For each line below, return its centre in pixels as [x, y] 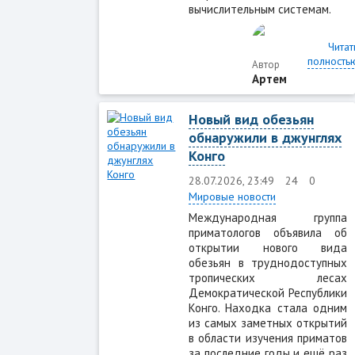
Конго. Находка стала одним [268, 307]
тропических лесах [268, 277]
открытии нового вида [268, 247]
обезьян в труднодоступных [268, 262]
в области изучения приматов [268, 338]
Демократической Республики [268, 292]
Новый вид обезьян [252, 119]
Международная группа [268, 217]
